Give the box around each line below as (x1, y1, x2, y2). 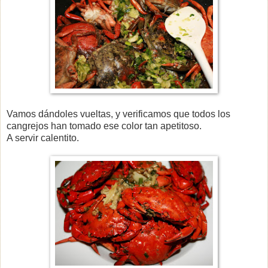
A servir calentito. (7, 132, 79, 143)
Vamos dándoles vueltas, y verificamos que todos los (7, 108, 230, 119)
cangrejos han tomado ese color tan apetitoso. (7, 120, 202, 131)
